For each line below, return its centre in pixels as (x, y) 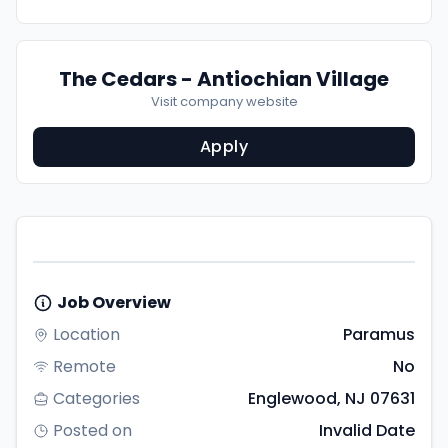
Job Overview (114, 302)
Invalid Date (367, 430)
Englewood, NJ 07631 (331, 398)
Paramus (379, 334)
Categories (96, 398)
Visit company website (224, 101)
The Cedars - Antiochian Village (224, 79)
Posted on (92, 430)
